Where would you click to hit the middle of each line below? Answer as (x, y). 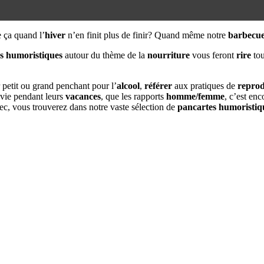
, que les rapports (133, 96)
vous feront (213, 55)
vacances (83, 96)
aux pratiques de (205, 85)
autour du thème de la (104, 55)
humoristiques (34, 55)
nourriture (167, 55)
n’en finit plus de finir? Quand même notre (147, 35)
